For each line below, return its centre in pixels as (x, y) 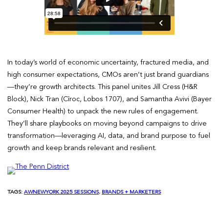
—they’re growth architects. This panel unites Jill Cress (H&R (102, 87)
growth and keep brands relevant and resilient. (82, 148)
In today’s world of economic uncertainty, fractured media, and (108, 62)
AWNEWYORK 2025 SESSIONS (61, 192)
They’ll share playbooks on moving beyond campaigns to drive (107, 123)
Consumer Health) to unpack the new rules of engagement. (103, 111)
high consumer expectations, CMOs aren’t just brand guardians (108, 75)
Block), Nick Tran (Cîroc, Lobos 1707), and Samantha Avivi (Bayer (109, 99)
